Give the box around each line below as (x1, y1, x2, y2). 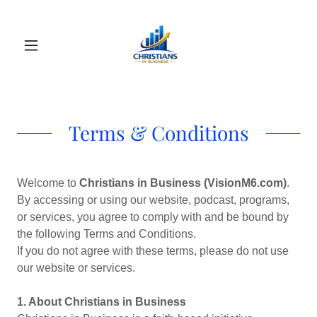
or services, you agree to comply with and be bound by (17, 211, 289, 223)
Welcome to (17, 177, 79, 189)
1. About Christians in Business (17, 296, 186, 308)
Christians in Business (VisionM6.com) (79, 177, 287, 189)
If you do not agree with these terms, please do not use (17, 245, 289, 257)
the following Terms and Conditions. (17, 228, 196, 240)
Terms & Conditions (68, 120, 249, 146)
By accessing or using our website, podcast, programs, (17, 194, 289, 206)
